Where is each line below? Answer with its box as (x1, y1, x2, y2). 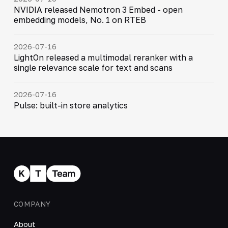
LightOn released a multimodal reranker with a (13, 52, 193, 63)
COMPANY (13, 199, 51, 208)
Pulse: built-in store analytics (13, 100, 128, 111)
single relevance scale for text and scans (13, 63, 173, 73)
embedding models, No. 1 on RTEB (13, 15, 146, 25)
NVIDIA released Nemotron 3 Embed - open (13, 5, 183, 15)
